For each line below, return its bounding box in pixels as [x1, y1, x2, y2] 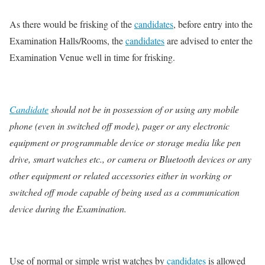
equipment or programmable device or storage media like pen [9, 136, 241, 149]
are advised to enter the [164, 34, 253, 47]
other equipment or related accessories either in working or [9, 169, 231, 182]
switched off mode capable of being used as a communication [9, 186, 240, 199]
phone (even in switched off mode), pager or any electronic [9, 119, 230, 132]
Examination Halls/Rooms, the [9, 34, 125, 47]
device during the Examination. [9, 202, 127, 215]
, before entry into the [173, 18, 253, 31]
